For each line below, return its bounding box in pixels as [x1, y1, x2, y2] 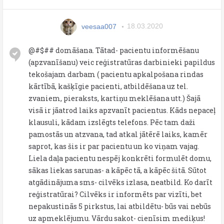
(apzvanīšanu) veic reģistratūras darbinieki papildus [28, 57, 215, 67]
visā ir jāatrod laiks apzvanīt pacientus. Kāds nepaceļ [28, 105, 215, 115]
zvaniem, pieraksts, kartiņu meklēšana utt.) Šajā [28, 93, 200, 103]
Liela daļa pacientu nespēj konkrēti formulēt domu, [28, 153, 211, 163]
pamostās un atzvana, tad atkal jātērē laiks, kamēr [28, 129, 207, 139]
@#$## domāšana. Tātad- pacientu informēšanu [28, 45, 199, 55]
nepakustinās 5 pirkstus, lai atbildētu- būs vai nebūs [28, 201, 211, 211]
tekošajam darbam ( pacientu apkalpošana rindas [28, 69, 203, 79]
